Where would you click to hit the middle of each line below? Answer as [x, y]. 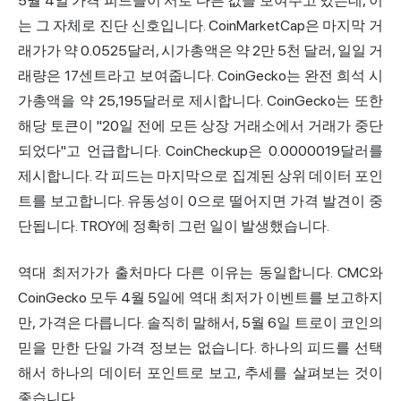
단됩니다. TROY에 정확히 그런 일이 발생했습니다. [174, 226]
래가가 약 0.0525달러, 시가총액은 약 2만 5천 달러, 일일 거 [200, 50]
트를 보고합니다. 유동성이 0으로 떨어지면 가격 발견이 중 [200, 200]
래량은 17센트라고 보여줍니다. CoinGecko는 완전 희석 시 [200, 75]
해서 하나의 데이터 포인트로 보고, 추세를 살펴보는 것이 [200, 372]
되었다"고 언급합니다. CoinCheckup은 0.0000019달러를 [200, 150]
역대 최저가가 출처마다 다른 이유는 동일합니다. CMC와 [200, 272]
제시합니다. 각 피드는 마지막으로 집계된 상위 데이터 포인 [200, 175]
